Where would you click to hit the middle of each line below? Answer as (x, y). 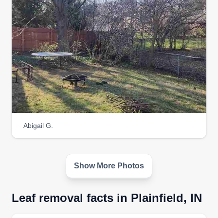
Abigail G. (38, 126)
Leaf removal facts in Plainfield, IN (107, 198)
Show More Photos (109, 166)
